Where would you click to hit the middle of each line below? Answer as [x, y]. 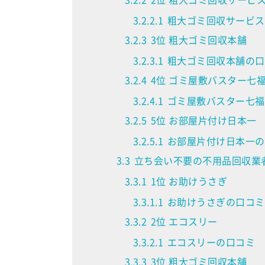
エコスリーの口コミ [211, 242]
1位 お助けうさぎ [189, 181]
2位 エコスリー [184, 222]
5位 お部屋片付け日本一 [203, 120]
